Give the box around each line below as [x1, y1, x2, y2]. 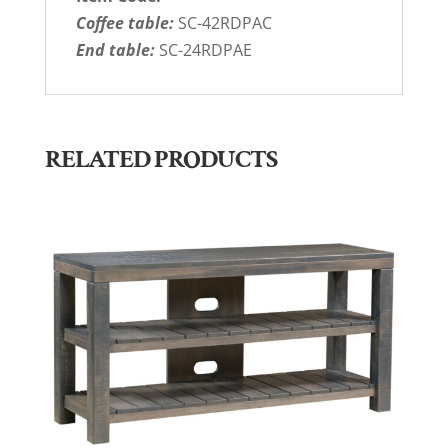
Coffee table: [75, 11, 174, 34]
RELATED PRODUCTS [44, 141, 277, 176]
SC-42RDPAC [173, 11, 272, 34]
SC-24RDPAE [154, 38, 252, 61]
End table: [75, 38, 155, 61]
